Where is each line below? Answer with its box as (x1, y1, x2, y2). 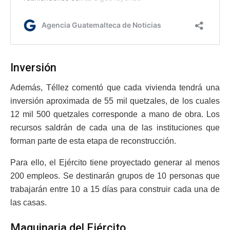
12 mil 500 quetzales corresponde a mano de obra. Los (10, 109, 220, 119)
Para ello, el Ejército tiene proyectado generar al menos (10, 158, 220, 167)
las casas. (10, 198, 47, 207)
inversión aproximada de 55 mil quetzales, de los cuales (10, 96, 220, 105)
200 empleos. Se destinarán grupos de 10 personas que (10, 171, 220, 180)
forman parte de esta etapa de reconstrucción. (10, 136, 176, 145)
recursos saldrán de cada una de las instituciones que (10, 123, 220, 132)
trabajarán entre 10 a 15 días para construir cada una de (10, 184, 220, 194)
